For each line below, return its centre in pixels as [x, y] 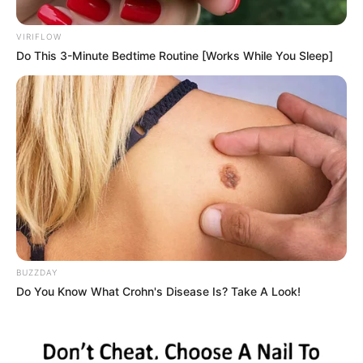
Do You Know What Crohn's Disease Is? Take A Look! [158, 292]
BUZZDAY [37, 273]
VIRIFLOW [39, 36]
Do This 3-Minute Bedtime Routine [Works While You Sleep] [175, 55]
